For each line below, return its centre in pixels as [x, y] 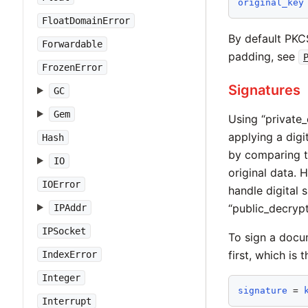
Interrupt [67, 301]
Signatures [264, 90]
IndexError [69, 254]
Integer [61, 278]
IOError [61, 184]
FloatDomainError [86, 21]
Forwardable [72, 44]
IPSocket [64, 231]
